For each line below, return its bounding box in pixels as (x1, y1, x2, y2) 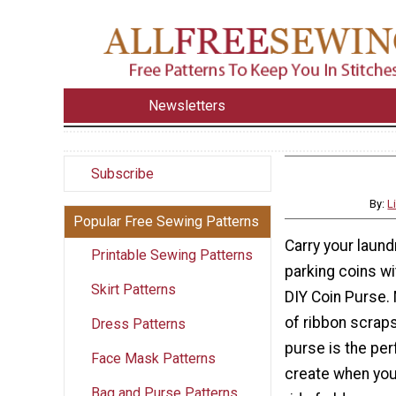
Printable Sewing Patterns (91, 246, 253, 263)
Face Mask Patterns (91, 349, 216, 367)
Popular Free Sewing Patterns (73, 212, 259, 230)
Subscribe (91, 164, 154, 182)
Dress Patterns (91, 315, 186, 332)
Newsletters (148, 96, 226, 114)
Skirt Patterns (91, 280, 176, 298)
